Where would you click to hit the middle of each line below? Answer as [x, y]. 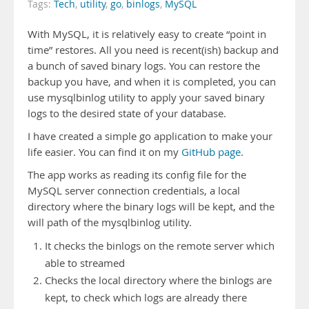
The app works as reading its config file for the [137, 175]
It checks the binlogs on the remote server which [160, 246]
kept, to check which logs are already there [146, 298]
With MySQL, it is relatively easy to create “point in [147, 34]
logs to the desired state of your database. [127, 113]
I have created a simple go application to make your [150, 136]
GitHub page [211, 152]
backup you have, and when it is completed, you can [152, 82]
